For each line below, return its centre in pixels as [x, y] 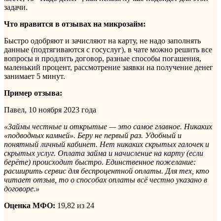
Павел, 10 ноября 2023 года [50, 110]
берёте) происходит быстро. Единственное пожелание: [100, 162]
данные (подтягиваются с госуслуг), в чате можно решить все [108, 49]
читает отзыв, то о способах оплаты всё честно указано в [106, 180]
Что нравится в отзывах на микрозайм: [75, 24]
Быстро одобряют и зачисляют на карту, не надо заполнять [102, 40]
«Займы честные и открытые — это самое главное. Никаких [108, 126]
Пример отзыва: [33, 93]
